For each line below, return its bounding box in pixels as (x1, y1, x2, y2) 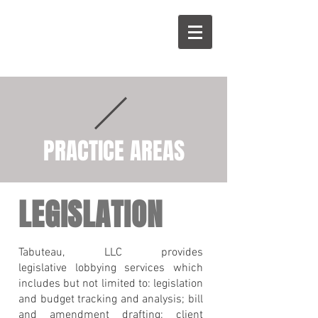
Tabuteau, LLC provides (18, 246, 203, 260)
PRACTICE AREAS (43, 133, 185, 168)
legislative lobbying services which (18, 261, 203, 275)
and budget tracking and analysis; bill (18, 292, 203, 307)
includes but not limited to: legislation (18, 277, 203, 291)
